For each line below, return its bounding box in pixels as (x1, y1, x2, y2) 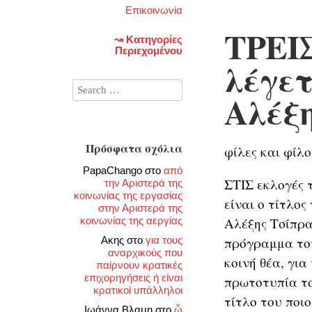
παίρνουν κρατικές (96, 259, 182, 271)
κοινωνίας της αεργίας (80, 214, 182, 226)
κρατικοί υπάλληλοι (93, 284, 182, 296)
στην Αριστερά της (98, 202, 182, 214)
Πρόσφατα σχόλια (86, 140, 182, 156)
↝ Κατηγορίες (114, 33, 182, 45)
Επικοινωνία (125, 4, 182, 16)
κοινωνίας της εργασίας (74, 189, 182, 201)
